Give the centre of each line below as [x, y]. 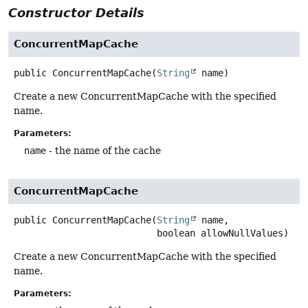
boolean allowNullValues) [223, 233]
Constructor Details [76, 13]
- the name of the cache [103, 151]
